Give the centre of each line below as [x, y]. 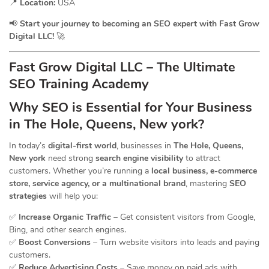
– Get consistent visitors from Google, [183, 217]
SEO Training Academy [79, 84]
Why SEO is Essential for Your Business [131, 108]
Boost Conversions [55, 243]
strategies [28, 196]
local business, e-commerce [204, 171]
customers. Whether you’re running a [80, 171]
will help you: [72, 196]
